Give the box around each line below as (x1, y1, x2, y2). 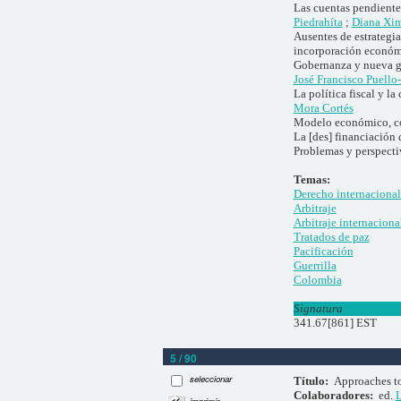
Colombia (293, 272, 342, 286)
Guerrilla (293, 258, 337, 272)
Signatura (293, 301, 343, 315)
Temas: (293, 172, 336, 186)
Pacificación (293, 243, 354, 258)
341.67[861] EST (293, 315, 377, 329)
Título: (293, 373, 334, 388)
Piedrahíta (293, 14, 343, 29)
